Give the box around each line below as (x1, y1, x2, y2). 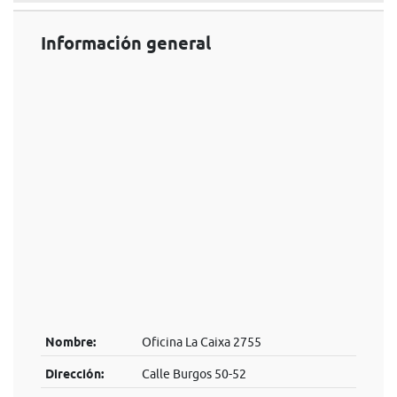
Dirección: (44, 367, 104, 381)
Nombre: (44, 335, 96, 349)
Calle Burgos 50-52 (141, 367, 246, 381)
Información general (41, 33, 211, 54)
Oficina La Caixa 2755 (141, 335, 261, 349)
